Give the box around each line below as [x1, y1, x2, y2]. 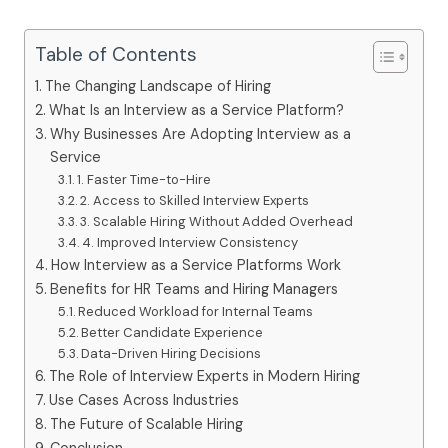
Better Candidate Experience [81, 323, 264, 341]
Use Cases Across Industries [48, 390, 239, 409]
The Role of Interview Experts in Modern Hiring [48, 366, 360, 385]
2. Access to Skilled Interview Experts [80, 191, 310, 209]
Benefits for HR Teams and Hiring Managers [49, 279, 338, 298]
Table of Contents [35, 42, 197, 68]
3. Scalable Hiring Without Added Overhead [80, 212, 354, 230]
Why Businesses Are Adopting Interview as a [49, 124, 351, 143]
